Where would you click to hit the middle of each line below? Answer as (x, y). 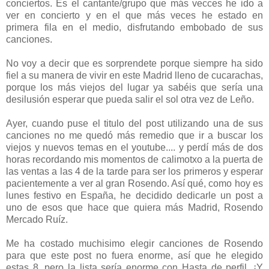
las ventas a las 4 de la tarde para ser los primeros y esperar (134, 171)
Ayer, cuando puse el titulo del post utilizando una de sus (134, 123)
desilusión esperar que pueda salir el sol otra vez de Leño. (130, 99)
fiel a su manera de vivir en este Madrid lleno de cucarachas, (134, 75)
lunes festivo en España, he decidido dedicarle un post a (134, 195)
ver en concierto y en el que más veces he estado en (134, 15)
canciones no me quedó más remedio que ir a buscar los (134, 135)
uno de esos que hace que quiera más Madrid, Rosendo (134, 207)
